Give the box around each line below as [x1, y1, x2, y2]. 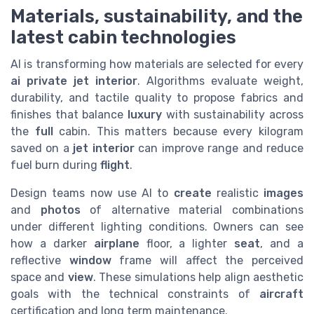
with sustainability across [162, 107, 303, 121]
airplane [93, 236, 139, 250]
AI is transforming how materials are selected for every [11, 57, 303, 71]
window [69, 253, 111, 267]
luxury [128, 107, 162, 121]
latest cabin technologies [11, 26, 236, 48]
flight [100, 158, 130, 172]
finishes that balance [11, 107, 128, 121]
